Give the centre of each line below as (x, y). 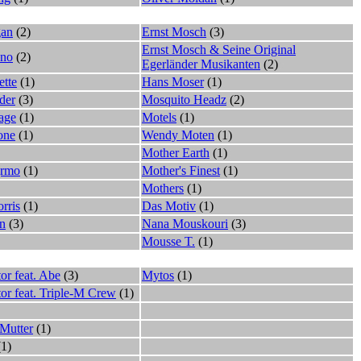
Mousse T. (168, 241)
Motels (159, 117)
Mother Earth (176, 152)
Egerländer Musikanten (201, 64)
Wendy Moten (178, 135)
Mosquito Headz (184, 99)
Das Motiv (169, 205)
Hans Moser (173, 81)
